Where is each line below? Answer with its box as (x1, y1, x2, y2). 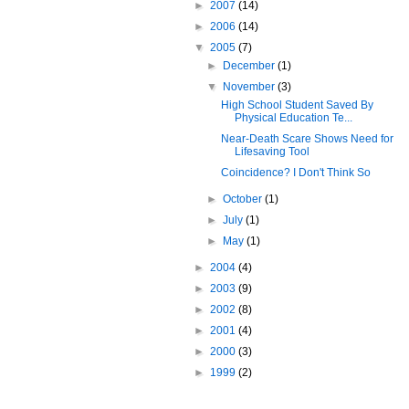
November (223, 80, 278, 93)
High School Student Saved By (220, 99, 373, 111)
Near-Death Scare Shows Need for (220, 132, 393, 145)
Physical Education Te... (234, 111, 352, 124)
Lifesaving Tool (234, 145, 309, 158)
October (223, 193, 266, 205)
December (223, 59, 278, 72)
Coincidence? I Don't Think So (220, 166, 371, 179)
